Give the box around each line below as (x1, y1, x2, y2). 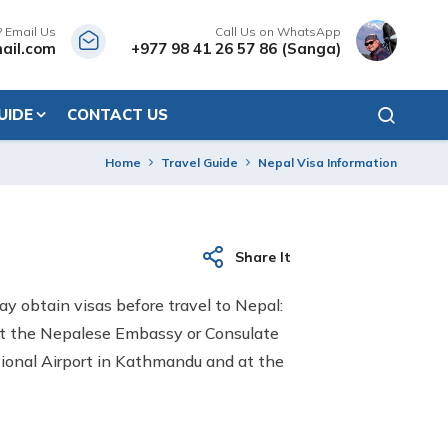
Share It (235, 247, 291, 266)
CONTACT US (66, 105, 169, 124)
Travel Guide (161, 155, 238, 170)
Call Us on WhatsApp (215, 23, 341, 39)
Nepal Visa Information (258, 155, 397, 170)
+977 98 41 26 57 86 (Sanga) (131, 38, 341, 58)
